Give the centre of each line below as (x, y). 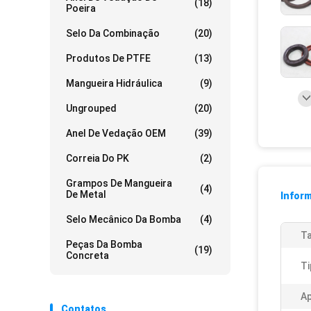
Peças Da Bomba (104, 244)
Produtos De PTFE (108, 58)
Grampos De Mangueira (119, 183)
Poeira (81, 8)
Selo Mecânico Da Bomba (124, 219)
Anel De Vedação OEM (116, 133)
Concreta (87, 255)
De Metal (86, 194)
